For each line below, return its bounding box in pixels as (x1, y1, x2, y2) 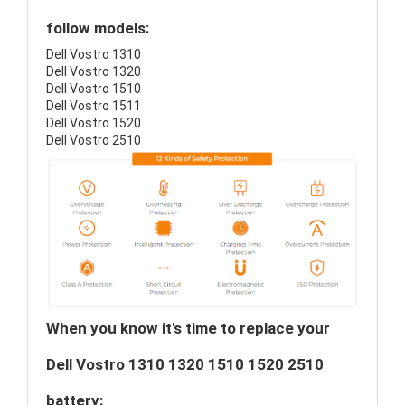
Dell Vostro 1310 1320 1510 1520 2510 (46, 355, 324, 374)
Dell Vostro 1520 (46, 116, 141, 130)
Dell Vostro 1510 (46, 81, 141, 96)
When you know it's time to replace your (46, 319, 330, 338)
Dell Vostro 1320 (46, 64, 141, 79)
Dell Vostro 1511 (46, 99, 141, 113)
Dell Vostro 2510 (46, 133, 141, 147)
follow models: (46, 19, 149, 37)
